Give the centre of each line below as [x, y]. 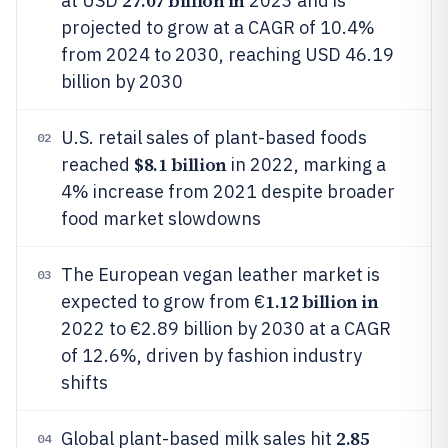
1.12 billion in [322, 301]
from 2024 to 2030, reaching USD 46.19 [227, 54]
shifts [84, 382]
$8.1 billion [180, 164]
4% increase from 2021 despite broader [228, 191]
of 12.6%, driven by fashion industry [211, 355]
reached [97, 164]
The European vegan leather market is [220, 274]
